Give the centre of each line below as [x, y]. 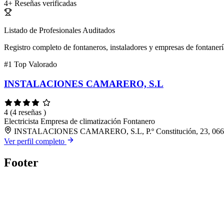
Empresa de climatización [82, 121]
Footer [21, 162]
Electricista [22, 121]
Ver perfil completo [35, 141]
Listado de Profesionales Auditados [59, 30]
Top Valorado [35, 64]
